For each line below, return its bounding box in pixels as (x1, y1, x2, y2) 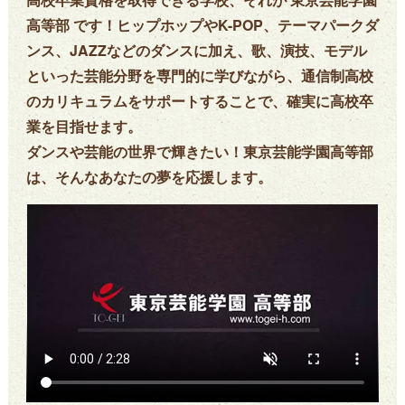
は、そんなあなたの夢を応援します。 (25, 165, 272, 187)
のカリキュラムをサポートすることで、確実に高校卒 (25, 89, 373, 111)
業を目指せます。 (25, 115, 142, 137)
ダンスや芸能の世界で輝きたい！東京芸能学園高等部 (25, 140, 373, 162)
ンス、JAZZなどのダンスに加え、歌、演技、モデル (25, 39, 367, 61)
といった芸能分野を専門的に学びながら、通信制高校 (25, 64, 373, 86)
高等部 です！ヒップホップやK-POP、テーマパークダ (25, 14, 379, 35)
